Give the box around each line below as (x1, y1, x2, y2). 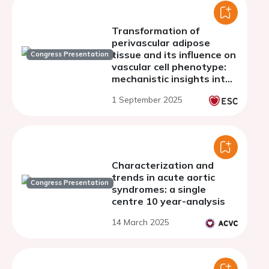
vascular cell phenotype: (112, 61, 226, 73)
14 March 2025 (112, 217, 169, 228)
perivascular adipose (112, 37, 210, 49)
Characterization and (112, 159, 214, 171)
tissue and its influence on (112, 49, 236, 61)
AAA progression (112, 85, 193, 97)
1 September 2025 (112, 94, 183, 105)
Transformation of (112, 25, 199, 37)
